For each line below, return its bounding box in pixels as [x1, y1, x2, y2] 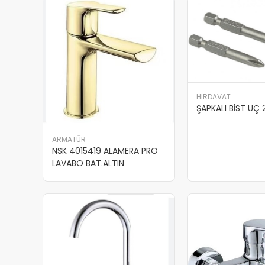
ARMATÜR [52, 134, 86, 144]
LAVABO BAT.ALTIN [52, 157, 124, 169]
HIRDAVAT [196, 92, 231, 102]
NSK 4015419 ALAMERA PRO [52, 144, 158, 157]
